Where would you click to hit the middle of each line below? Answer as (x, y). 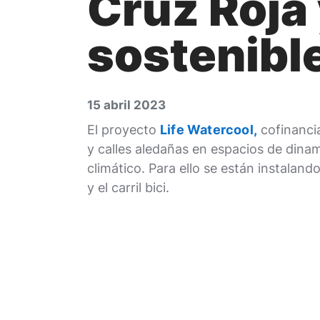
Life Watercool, (209, 130)
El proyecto (124, 130)
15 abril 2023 (126, 105)
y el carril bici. (128, 187)
